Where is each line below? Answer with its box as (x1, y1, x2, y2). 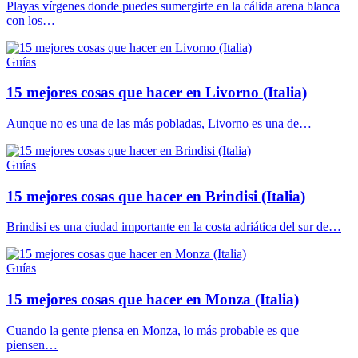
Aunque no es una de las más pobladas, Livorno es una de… (6, 117, 312, 130)
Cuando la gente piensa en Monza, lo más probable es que (6, 323, 299, 337)
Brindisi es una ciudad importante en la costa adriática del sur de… (6, 220, 341, 234)
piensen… (6, 337, 58, 352)
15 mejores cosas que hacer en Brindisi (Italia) (6, 187, 305, 205)
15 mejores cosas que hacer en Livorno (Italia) (6, 84, 307, 101)
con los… (6, 13, 55, 27)
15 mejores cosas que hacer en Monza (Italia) (6, 291, 299, 308)
